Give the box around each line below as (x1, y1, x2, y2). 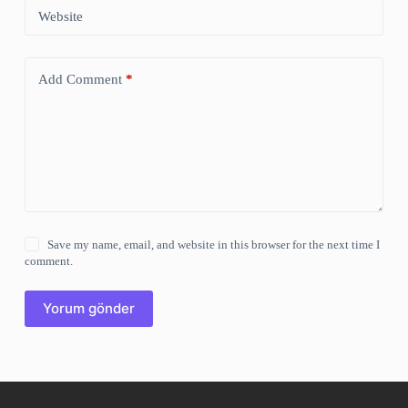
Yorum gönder (42, 300, 135, 318)
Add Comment (37, 72, 122, 87)
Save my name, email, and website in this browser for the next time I (47, 237, 381, 251)
